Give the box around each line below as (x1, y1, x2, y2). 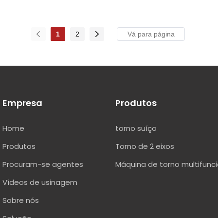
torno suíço (115, 123, 157, 134)
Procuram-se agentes (2, 159, 83, 170)
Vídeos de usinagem (2, 177, 77, 188)
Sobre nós (2, 195, 39, 206)
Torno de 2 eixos (115, 141, 175, 152)
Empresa (2, 97, 42, 109)
